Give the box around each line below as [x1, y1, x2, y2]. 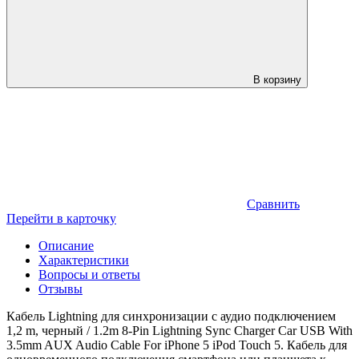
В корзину [253, 73, 301, 86]
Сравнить [247, 196, 300, 211]
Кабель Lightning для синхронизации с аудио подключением [6, 309, 336, 323]
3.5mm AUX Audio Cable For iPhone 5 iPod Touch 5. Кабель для [6, 337, 347, 352]
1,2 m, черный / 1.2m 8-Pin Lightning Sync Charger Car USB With [6, 323, 353, 337]
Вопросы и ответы [38, 267, 140, 281]
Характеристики [38, 252, 129, 267]
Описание [38, 238, 94, 252]
